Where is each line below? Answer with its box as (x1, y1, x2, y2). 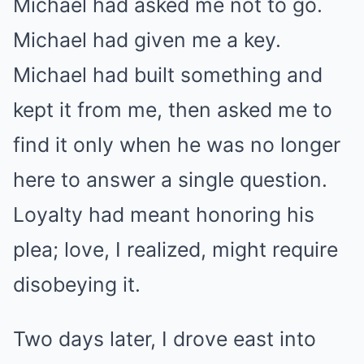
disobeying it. (13, 271, 141, 297)
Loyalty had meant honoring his (13, 201, 314, 227)
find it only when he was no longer (13, 132, 340, 157)
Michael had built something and (13, 62, 323, 87)
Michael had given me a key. (13, 27, 281, 52)
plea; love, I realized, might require (13, 236, 338, 262)
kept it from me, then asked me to (13, 97, 332, 122)
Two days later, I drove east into (13, 326, 316, 351)
